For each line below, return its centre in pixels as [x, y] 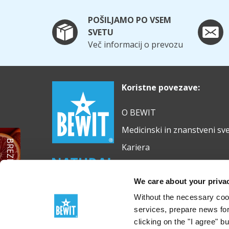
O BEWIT [139, 113]
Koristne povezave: [161, 88]
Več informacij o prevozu [135, 45]
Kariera [135, 147]
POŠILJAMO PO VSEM [130, 20]
